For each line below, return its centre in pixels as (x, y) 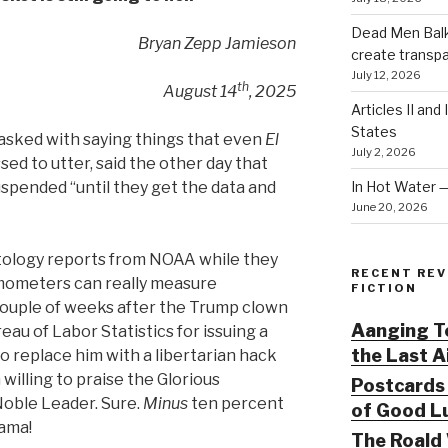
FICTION (383, 288)
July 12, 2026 (385, 75)
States (373, 131)
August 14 (200, 92)
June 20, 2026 (389, 207)
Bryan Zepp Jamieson (217, 44)
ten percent (236, 404)
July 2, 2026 (383, 152)
